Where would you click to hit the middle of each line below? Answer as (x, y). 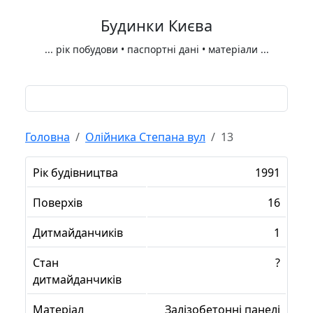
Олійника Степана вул (145, 137)
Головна (48, 137)
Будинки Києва (156, 26)
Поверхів (58, 203)
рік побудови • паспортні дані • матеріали (156, 49)
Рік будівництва (75, 173)
